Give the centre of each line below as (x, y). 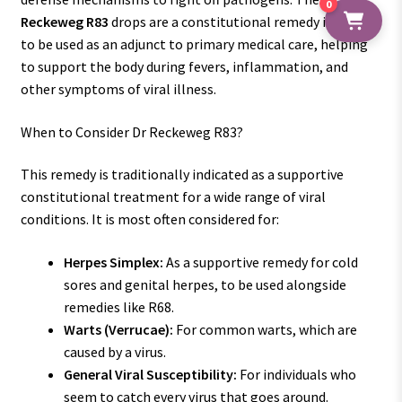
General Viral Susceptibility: (150, 375)
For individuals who (296, 375)
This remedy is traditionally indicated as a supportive (182, 175)
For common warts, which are (265, 330)
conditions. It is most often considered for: (149, 219)
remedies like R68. (118, 307)
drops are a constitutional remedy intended (242, 22)
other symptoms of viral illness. (118, 89)
